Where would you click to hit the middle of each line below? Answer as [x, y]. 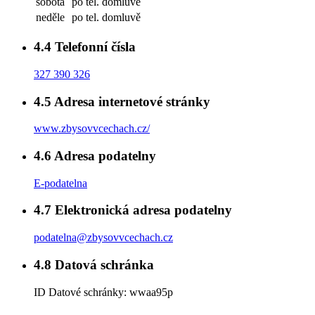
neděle [50, 18]
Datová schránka [103, 264]
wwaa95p [151, 292]
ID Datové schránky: [82, 292]
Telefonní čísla [94, 47]
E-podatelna [60, 183]
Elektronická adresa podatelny [142, 210]
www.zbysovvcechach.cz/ [92, 129]
